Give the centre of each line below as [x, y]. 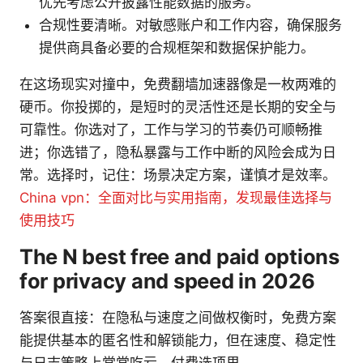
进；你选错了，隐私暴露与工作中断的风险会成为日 [178, 153]
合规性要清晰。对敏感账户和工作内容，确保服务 [190, 26]
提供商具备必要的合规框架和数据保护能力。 [177, 48]
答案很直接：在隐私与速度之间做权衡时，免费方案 [178, 318]
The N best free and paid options [179, 257]
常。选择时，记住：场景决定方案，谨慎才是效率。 [178, 175]
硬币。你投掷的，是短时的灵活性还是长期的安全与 [178, 107]
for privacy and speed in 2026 [167, 281]
